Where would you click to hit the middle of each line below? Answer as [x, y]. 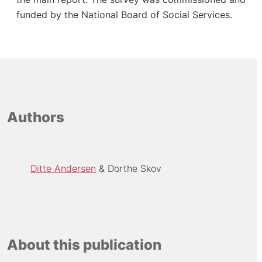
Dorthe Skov [134, 168]
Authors [35, 118]
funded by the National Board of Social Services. [124, 14]
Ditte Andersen [63, 168]
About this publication [84, 245]
